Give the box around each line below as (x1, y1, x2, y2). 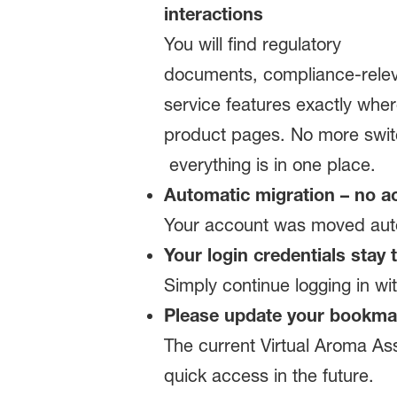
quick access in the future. (163, 364, 374, 386)
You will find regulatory (163, 33, 341, 55)
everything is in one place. (163, 153, 376, 175)
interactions (163, 3, 263, 24)
